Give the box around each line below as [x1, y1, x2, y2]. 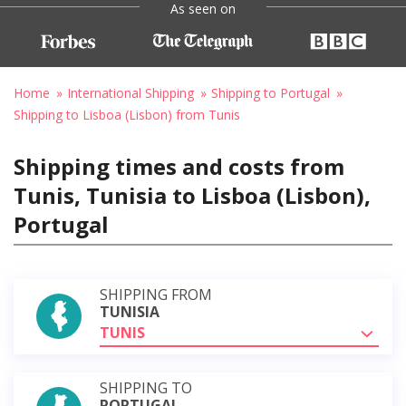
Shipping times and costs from [14, 150, 344, 181]
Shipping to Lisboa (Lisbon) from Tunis [14, 105, 240, 123]
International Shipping [67, 83, 194, 101]
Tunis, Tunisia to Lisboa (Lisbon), [14, 179, 371, 210]
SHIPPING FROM [100, 284, 212, 304]
